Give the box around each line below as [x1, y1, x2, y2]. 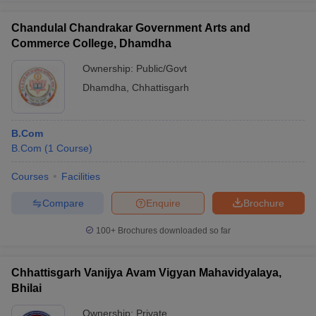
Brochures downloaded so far [116, 226, 231, 236]
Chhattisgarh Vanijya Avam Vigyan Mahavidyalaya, [11, 267, 281, 279]
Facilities [61, 171, 100, 182]
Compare [42, 197, 84, 209]
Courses [11, 171, 49, 182]
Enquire [146, 197, 181, 209]
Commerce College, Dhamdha [11, 37, 171, 49]
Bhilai [11, 282, 42, 294]
